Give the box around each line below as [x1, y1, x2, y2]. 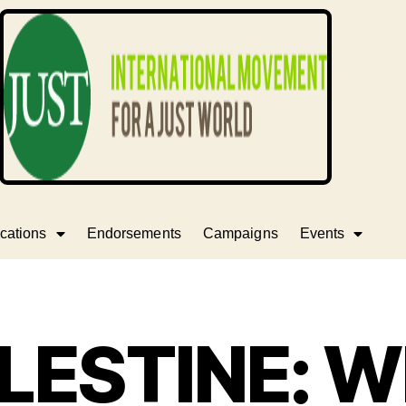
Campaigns [202, 226, 278, 241]
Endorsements [86, 226, 181, 241]
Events [299, 226, 345, 241]
